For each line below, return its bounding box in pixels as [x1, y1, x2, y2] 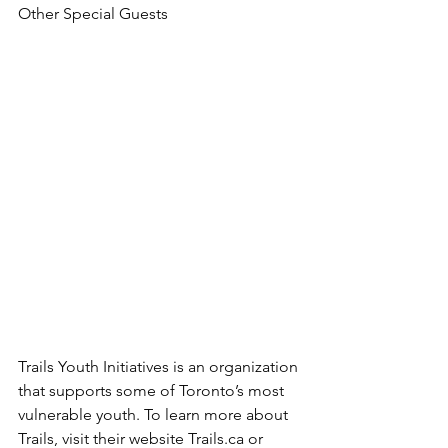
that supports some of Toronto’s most [18, 381, 288, 401]
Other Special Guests [18, 4, 168, 24]
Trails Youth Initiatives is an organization [18, 357, 302, 377]
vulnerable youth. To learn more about [18, 405, 292, 425]
